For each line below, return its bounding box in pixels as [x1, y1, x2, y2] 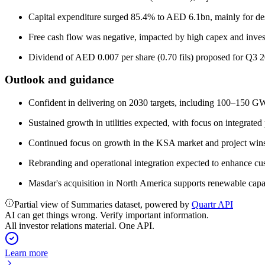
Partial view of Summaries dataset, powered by [14, 199, 192, 209]
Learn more [5, 248, 48, 258]
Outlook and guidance [5, 73, 114, 86]
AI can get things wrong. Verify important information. [5, 210, 209, 220]
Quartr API [192, 199, 233, 209]
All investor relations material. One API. [5, 221, 154, 231]
